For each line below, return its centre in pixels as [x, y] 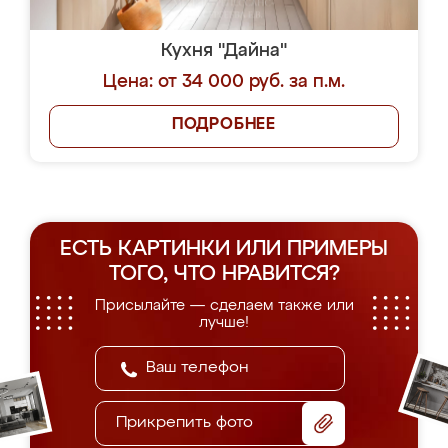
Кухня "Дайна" [224, 51]
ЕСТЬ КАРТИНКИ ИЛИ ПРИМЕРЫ [224, 249]
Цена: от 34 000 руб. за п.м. [224, 82]
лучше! [224, 322]
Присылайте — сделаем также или [224, 305]
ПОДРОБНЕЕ [224, 125]
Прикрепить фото [184, 423]
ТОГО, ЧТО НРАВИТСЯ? [224, 274]
